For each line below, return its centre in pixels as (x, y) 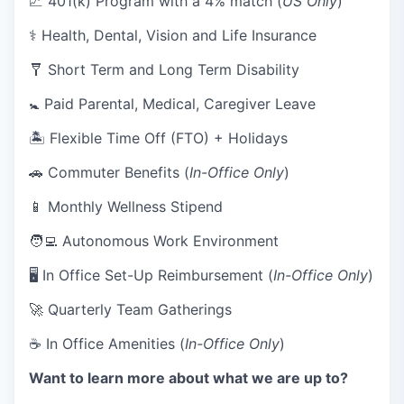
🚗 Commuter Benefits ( (109, 172)
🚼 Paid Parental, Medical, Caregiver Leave (172, 104)
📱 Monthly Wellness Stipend (126, 207)
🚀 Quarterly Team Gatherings (130, 309)
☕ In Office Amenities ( (107, 344)
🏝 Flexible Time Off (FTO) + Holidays (158, 138)
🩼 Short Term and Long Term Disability (164, 69)
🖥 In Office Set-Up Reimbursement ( (151, 275)
